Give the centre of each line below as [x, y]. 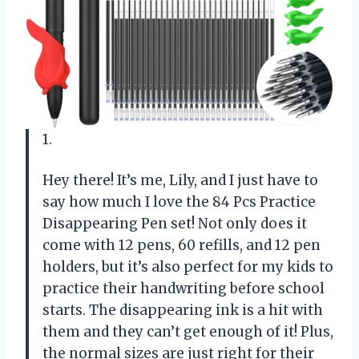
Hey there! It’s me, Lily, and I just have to [180, 181]
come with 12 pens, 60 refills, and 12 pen [182, 246]
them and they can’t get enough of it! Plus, [188, 332]
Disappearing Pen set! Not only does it [175, 224]
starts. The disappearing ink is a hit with [183, 311]
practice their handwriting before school [184, 289]
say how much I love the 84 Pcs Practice [179, 202]
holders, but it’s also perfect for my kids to [188, 267]
